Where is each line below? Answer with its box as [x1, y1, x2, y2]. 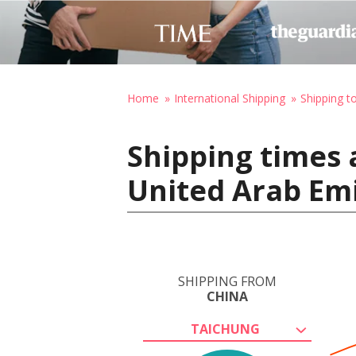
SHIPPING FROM [178, 273, 277, 290]
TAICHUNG [190, 320, 260, 338]
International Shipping [174, 91, 285, 106]
